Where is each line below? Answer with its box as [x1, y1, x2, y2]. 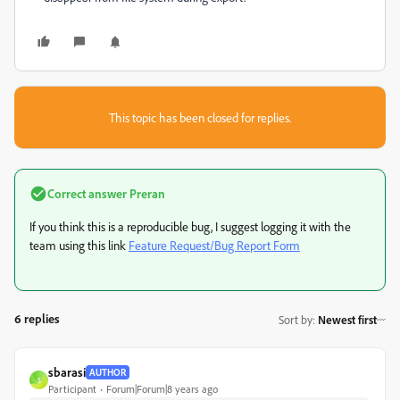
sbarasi [48, 364, 86, 379]
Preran [127, 186, 165, 201]
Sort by [279, 312, 312, 327]
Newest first [318, 312, 377, 327]
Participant [48, 382, 96, 396]
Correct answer [47, 186, 127, 201]
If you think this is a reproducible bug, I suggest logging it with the [29, 219, 351, 234]
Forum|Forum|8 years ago [106, 382, 218, 396]
